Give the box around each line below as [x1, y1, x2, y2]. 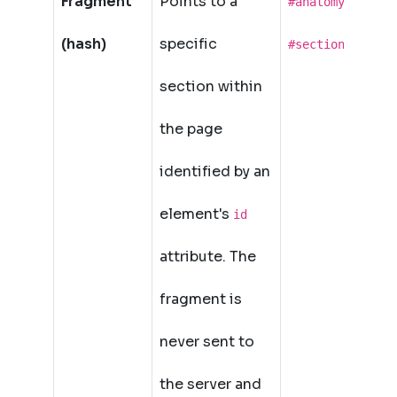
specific [160, 35, 217, 53]
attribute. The [160, 247, 256, 266]
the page [160, 120, 222, 138]
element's [160, 205, 233, 223]
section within [160, 77, 262, 96]
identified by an [160, 162, 270, 181]
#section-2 [288, 37, 359, 51]
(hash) [61, 35, 106, 53]
